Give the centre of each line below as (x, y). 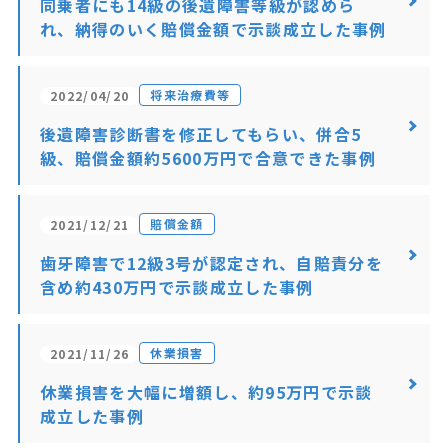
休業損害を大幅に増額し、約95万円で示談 (206, 392)
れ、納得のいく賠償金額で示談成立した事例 (213, 29)
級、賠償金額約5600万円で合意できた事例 (208, 158)
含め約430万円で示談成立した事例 (176, 287)
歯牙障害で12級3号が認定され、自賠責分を (211, 263)
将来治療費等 (190, 94)
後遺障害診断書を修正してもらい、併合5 (200, 134)
